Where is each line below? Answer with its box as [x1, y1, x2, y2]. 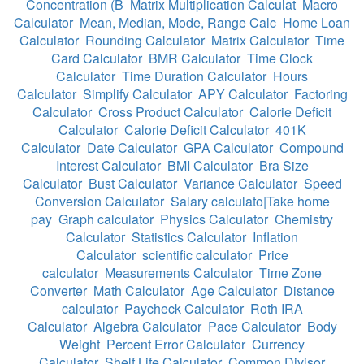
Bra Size [258, 156, 309, 175]
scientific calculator [141, 245, 252, 265]
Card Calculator [51, 49, 142, 68]
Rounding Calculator [85, 31, 205, 50]
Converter [29, 281, 87, 301]
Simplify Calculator [82, 84, 192, 104]
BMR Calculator [149, 49, 240, 68]
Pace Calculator [207, 317, 301, 336]
